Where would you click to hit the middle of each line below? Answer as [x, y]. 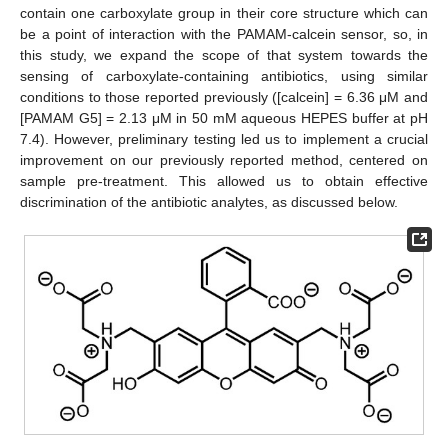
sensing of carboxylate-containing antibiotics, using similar [224, 75]
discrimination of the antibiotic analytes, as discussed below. [209, 201]
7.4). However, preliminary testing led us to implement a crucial [224, 138]
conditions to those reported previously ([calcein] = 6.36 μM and [224, 96]
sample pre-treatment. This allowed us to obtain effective [224, 180]
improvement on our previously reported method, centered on [224, 159]
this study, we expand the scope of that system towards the [224, 54]
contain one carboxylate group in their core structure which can [224, 12]
